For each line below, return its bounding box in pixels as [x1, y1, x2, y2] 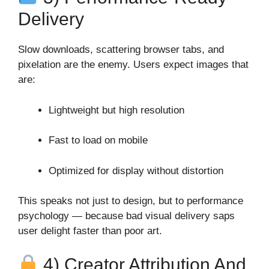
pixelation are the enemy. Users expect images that [18, 59, 249, 71]
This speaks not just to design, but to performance [18, 195, 243, 207]
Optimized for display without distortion [49, 165, 223, 177]
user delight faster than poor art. [18, 225, 162, 237]
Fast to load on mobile [49, 134, 148, 147]
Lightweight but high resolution [49, 104, 184, 116]
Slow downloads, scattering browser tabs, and [18, 44, 224, 56]
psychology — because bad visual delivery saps [18, 210, 235, 222]
